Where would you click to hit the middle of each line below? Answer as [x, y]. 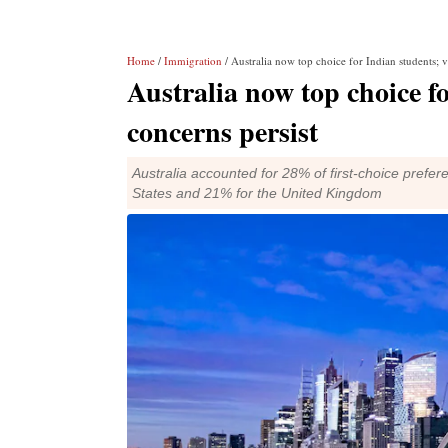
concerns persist [222, 131]
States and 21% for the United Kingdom [257, 193]
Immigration [193, 60]
